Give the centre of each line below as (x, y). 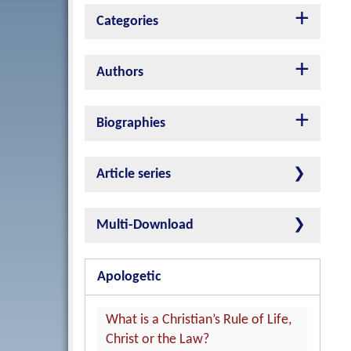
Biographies (131, 124)
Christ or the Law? (157, 340)
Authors (120, 73)
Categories (127, 22)
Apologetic (129, 277)
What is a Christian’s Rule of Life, (199, 320)
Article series (134, 175)
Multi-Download (145, 226)
